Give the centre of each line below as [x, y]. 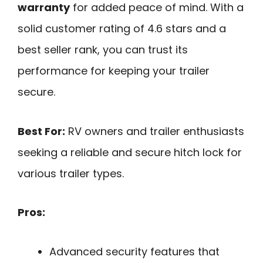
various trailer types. [71, 173]
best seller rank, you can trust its [103, 49]
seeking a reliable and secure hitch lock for [130, 152]
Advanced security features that [134, 251]
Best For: [41, 131]
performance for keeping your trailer [114, 70]
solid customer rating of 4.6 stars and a [122, 28]
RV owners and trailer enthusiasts [155, 131]
